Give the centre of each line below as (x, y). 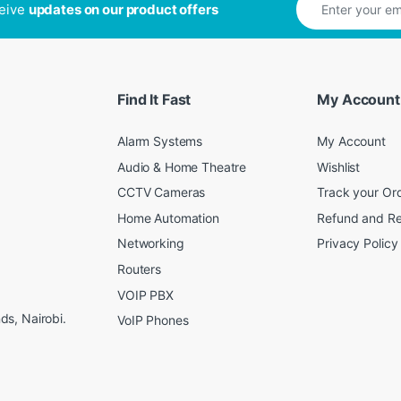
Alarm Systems (160, 141)
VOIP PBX (145, 294)
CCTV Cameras (162, 192)
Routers (140, 269)
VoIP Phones (153, 320)
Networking (151, 243)
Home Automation (168, 218)
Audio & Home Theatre (182, 166)
